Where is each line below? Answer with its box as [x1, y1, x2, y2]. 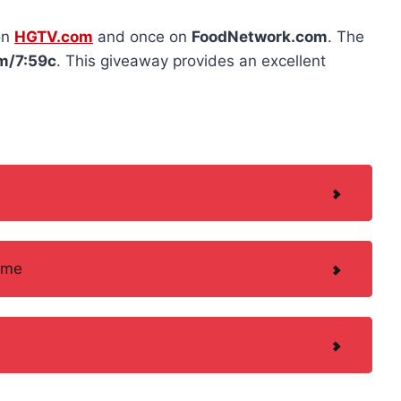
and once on [93, 27, 192, 46]
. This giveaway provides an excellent [56, 51, 326, 70]
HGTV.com [14, 27, 93, 46]
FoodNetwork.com [192, 27, 328, 46]
